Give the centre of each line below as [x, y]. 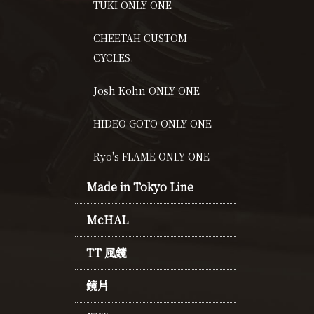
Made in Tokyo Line [140, 186]
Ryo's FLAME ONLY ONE [152, 156]
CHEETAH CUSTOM [141, 37]
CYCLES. [114, 57]
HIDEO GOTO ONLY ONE [153, 123]
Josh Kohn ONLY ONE [147, 90]
